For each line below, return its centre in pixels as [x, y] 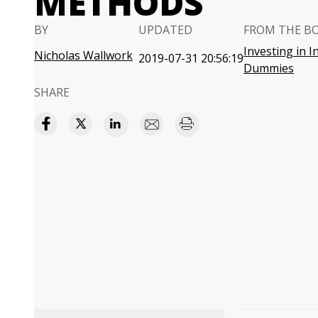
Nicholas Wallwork [83, 55]
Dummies [269, 68]
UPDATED [165, 30]
